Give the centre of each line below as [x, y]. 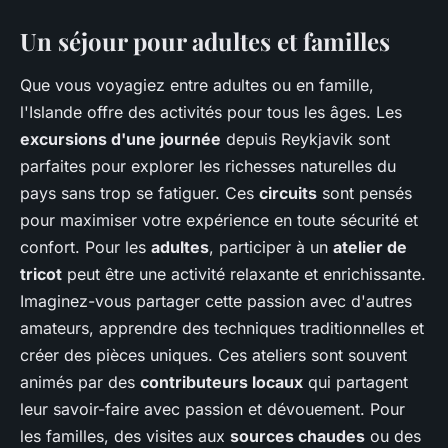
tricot [41, 273]
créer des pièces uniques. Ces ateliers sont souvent [213, 354]
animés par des [80, 381]
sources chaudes [297, 435]
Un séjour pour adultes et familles [205, 40]
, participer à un [271, 246]
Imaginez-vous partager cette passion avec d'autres [216, 300]
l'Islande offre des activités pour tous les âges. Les [211, 111]
